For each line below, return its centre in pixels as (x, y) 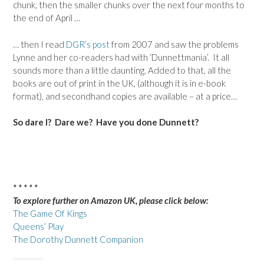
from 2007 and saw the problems (174, 44)
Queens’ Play (38, 226)
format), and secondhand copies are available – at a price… (125, 96)
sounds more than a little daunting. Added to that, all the (122, 70)
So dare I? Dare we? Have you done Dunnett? (106, 122)
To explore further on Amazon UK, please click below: (110, 200)
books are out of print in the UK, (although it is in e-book (119, 83)
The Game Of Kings (50, 213)
